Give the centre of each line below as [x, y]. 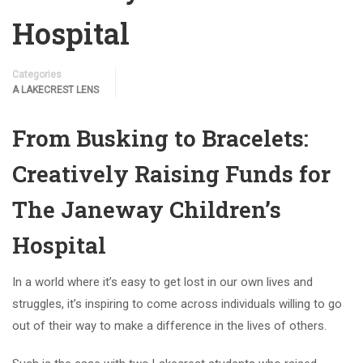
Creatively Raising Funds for [171, 173]
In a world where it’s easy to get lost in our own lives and [162, 282]
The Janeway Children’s [147, 209]
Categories [37, 74]
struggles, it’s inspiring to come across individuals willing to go [177, 303]
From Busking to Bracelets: [160, 138]
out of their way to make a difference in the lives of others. [169, 325]
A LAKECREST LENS [56, 90]
